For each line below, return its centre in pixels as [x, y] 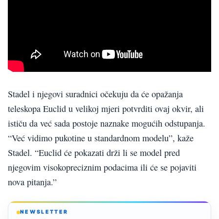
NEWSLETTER [44, 212]
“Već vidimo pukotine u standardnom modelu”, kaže [101, 138]
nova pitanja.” [32, 182]
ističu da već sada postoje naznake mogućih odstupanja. [107, 123]
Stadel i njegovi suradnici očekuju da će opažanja [95, 94]
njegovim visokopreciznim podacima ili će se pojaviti [102, 167]
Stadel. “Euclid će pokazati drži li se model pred [94, 153]
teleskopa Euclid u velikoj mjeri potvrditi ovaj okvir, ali [106, 109]
